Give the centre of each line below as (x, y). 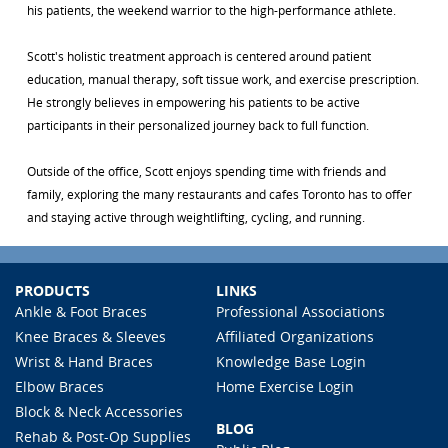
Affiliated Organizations (294, 336)
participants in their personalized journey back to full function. (198, 125)
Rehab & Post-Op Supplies (103, 436)
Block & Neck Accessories (99, 411)
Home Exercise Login (284, 386)
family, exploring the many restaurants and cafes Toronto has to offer (219, 194)
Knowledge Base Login (290, 361)
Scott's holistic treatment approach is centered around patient (199, 56)
